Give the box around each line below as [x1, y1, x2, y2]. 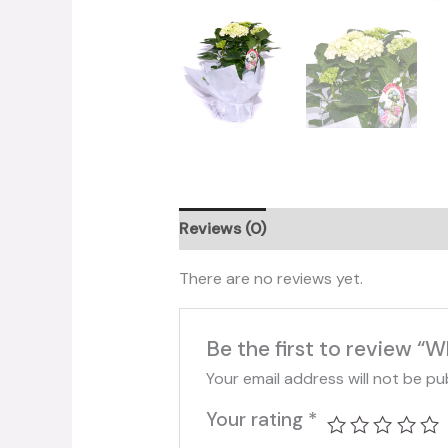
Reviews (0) [178, 218, 266, 240]
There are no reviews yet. [178, 268, 363, 290]
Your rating [206, 406, 309, 432]
